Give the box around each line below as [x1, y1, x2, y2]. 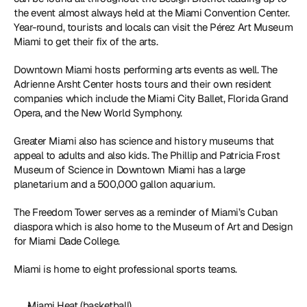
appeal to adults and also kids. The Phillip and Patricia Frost [14, 149, 280, 162]
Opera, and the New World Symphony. [14, 106, 185, 119]
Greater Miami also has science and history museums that [14, 134, 274, 147]
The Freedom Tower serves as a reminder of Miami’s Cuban [14, 206, 278, 219]
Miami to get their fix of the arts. [14, 35, 160, 48]
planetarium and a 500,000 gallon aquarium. [14, 177, 217, 191]
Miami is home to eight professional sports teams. [14, 262, 240, 275]
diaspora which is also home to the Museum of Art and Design [14, 220, 293, 233]
